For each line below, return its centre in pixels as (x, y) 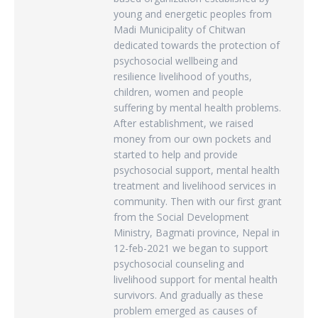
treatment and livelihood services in (195, 186)
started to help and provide (176, 154)
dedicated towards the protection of (197, 45)
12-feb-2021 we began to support (191, 248)
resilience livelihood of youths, (183, 76)
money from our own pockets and (192, 139)
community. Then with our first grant (198, 201)
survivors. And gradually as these (188, 295)
